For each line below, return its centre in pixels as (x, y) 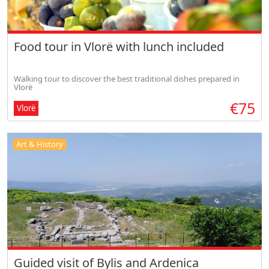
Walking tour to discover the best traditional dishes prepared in (127, 78)
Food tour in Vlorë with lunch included (119, 46)
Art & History (39, 144)
